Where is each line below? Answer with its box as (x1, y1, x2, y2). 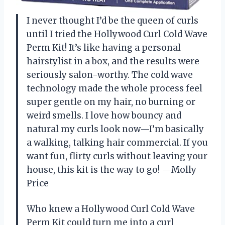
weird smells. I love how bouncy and (27, 110, 181, 122)
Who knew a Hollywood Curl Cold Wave (27, 203, 195, 215)
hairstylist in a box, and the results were (27, 56, 199, 67)
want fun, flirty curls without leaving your (27, 151, 207, 162)
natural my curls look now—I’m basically (27, 124, 204, 135)
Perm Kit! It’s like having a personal (27, 42, 181, 54)
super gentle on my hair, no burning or (27, 96, 195, 108)
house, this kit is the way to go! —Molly (27, 164, 196, 176)
